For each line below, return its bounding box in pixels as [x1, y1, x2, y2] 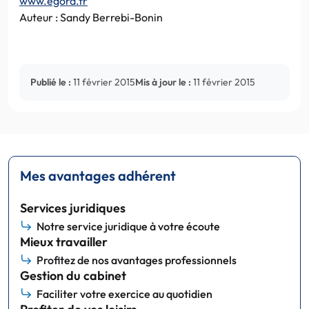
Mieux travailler [20, 233, 108, 250]
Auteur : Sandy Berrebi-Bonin [19, 10, 163, 24]
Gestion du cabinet [20, 267, 126, 283]
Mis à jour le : [135, 75, 191, 88]
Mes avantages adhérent [20, 166, 176, 184]
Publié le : [30, 75, 71, 88]
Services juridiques [20, 199, 126, 216]
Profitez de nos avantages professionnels [37, 252, 237, 267]
